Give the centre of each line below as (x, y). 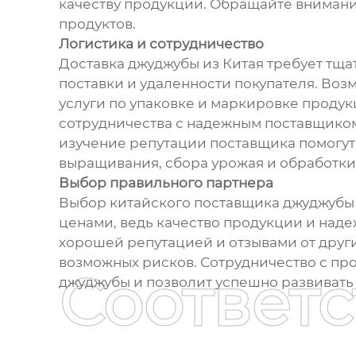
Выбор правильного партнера (166, 183)
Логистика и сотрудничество (161, 44)
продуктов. (97, 24)
